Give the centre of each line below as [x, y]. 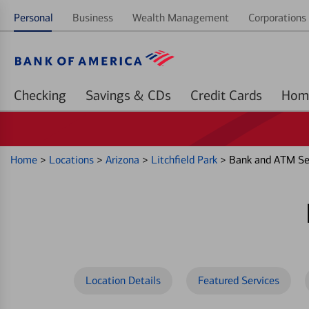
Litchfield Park [186, 160]
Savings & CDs [159, 95]
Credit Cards [246, 95]
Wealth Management [181, 18]
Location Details [123, 280]
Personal [33, 18]
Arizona [124, 160]
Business [93, 18]
